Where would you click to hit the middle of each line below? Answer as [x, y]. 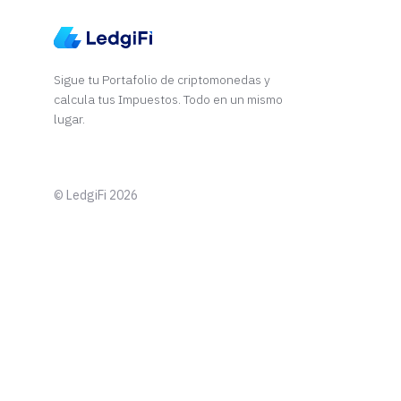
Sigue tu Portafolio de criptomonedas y [162, 80]
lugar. [69, 119]
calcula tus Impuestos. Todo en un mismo [168, 100]
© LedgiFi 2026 [96, 195]
